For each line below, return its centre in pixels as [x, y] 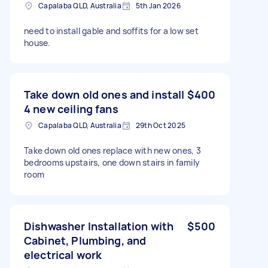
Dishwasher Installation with [99, 226]
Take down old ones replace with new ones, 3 [112, 150]
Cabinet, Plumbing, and [85, 240]
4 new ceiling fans [71, 109]
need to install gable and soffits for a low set [111, 31]
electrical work [63, 255]
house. [37, 42]
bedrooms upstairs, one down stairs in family [112, 162]
